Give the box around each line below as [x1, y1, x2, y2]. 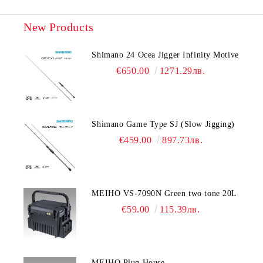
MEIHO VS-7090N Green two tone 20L [92, 189, 237, 198]
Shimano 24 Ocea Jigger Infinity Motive [92, 50, 239, 59]
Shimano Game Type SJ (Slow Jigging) [92, 120, 235, 129]
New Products [23, 21, 94, 33]
